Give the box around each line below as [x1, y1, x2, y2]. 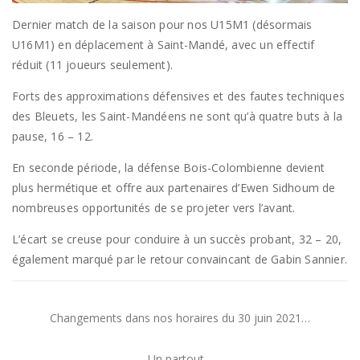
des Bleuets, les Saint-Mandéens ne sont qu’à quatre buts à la [12, 108, 343, 125]
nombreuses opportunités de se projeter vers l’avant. [12, 200, 296, 216]
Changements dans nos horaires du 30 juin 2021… [50, 310, 310, 326]
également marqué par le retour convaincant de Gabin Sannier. [12, 252, 348, 268]
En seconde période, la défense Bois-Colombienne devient [12, 160, 325, 176]
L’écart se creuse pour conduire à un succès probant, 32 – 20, [12, 231, 342, 247]
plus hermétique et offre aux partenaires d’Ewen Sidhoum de [12, 180, 336, 196]
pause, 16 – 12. [12, 129, 93, 145]
